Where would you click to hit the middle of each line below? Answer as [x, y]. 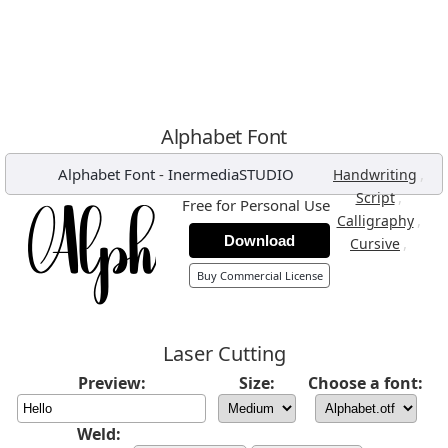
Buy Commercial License [259, 275]
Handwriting [375, 174]
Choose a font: [365, 383]
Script [375, 197]
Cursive [375, 243]
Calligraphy [375, 220]
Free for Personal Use [256, 205]
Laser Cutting [224, 353]
